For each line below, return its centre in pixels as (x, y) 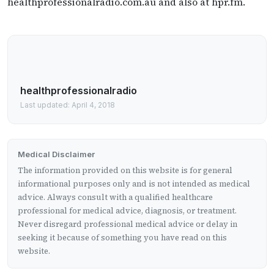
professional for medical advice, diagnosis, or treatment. (127, 211)
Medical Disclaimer (56, 154)
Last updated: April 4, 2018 (68, 105)
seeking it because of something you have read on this (122, 238)
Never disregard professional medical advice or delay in (128, 224)
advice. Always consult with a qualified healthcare (115, 198)
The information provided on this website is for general (125, 171)
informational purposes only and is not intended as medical (134, 184)
